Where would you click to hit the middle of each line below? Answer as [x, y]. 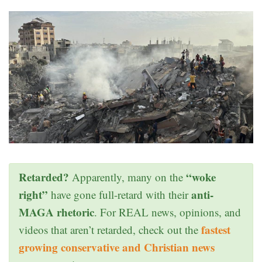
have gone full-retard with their [120, 195]
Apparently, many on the [127, 177]
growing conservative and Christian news [117, 247]
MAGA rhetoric [56, 212]
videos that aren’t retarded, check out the [110, 230]
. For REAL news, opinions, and [168, 212]
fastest [216, 230]
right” [33, 195]
